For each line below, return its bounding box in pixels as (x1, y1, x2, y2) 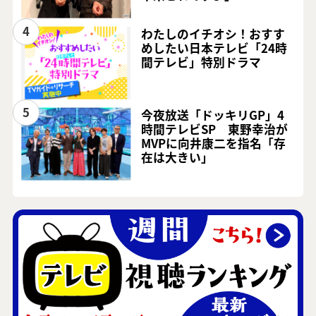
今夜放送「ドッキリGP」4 (141, 106, 285, 123)
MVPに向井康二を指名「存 (141, 134, 286, 152)
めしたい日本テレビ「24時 (141, 39, 288, 56)
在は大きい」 (141, 148, 214, 166)
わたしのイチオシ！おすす (141, 25, 286, 42)
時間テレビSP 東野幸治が (141, 120, 288, 138)
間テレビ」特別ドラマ (141, 53, 262, 71)
